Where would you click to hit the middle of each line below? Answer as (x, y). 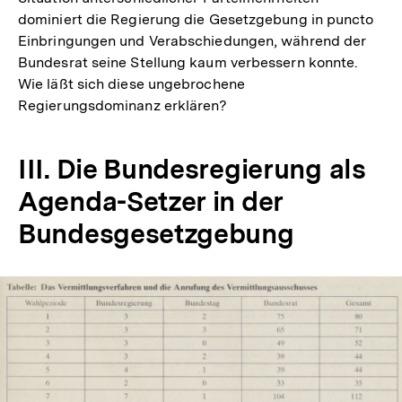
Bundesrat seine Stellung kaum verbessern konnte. (188, 63)
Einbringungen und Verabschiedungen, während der (192, 41)
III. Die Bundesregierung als (192, 169)
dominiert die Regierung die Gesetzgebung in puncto (196, 20)
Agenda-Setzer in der (150, 201)
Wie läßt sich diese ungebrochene (131, 84)
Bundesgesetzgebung (156, 234)
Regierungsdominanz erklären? (123, 106)
